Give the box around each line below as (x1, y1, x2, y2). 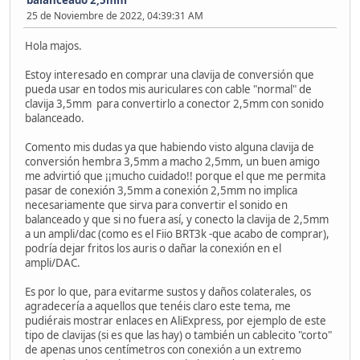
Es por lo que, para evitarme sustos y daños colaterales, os (25, 284, 311, 300)
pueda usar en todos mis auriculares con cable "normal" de (25, 82, 312, 97)
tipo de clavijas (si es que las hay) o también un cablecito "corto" (25, 328, 332, 343)
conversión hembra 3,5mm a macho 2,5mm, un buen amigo (25, 154, 320, 170)
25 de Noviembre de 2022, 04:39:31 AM (27, 8, 203, 22)
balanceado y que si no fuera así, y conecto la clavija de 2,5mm (25, 212, 329, 227)
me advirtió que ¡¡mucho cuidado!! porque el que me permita (25, 169, 325, 184)
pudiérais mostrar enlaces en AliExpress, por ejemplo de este (25, 313, 326, 329)
